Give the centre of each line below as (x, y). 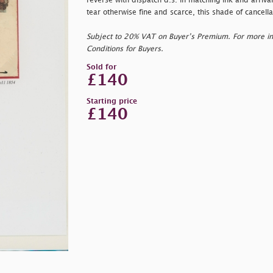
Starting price (112, 101)
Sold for (101, 67)
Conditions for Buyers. (125, 49)
